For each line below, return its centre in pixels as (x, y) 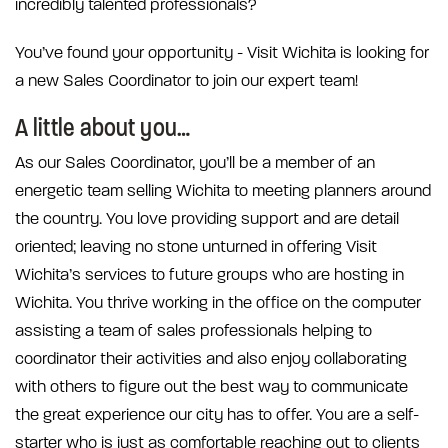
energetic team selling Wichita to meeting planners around (223, 191)
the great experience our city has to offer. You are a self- (217, 415)
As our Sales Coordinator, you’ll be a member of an (195, 163)
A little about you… (102, 128)
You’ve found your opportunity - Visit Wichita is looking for (222, 53)
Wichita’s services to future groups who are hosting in (209, 275)
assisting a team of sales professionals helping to (193, 331)
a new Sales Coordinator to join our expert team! (186, 81)
